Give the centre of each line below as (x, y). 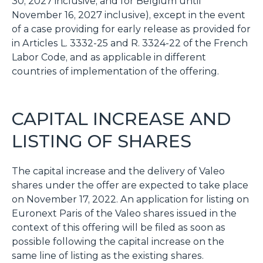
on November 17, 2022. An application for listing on (130, 199)
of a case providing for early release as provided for (131, 29)
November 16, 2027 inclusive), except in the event (129, 15)
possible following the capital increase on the (118, 241)
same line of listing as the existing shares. (108, 255)
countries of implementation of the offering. (115, 71)
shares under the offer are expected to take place (130, 185)
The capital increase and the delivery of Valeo (118, 171)
